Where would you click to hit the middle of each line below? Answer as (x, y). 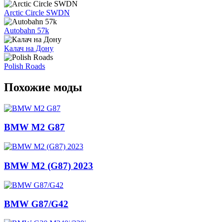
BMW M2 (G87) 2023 (49, 166)
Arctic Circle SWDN (37, 12)
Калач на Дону (29, 48)
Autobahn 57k (27, 30)
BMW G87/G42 (36, 204)
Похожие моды (43, 87)
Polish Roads (25, 66)
